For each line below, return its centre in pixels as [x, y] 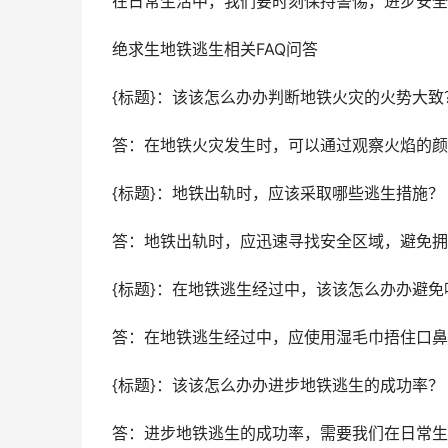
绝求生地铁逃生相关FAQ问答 [215, 49]
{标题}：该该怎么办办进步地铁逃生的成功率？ [278, 385]
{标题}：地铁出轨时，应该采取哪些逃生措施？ [278, 193]
